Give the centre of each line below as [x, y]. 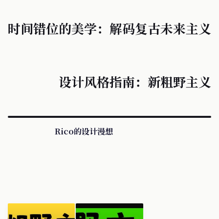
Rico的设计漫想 [84, 131]
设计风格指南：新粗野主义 [135, 81]
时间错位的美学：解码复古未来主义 [109, 28]
